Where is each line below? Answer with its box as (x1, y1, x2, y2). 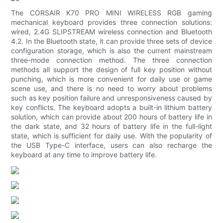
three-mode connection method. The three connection (11, 56, 212, 65)
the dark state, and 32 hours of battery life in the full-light (11, 122, 212, 131)
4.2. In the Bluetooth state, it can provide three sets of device (11, 37, 212, 46)
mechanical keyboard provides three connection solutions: (11, 18, 212, 27)
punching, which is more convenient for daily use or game (11, 75, 212, 84)
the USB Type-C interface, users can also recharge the (11, 141, 212, 150)
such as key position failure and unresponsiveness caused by (11, 94, 212, 103)
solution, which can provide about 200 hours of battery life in (11, 112, 212, 121)
